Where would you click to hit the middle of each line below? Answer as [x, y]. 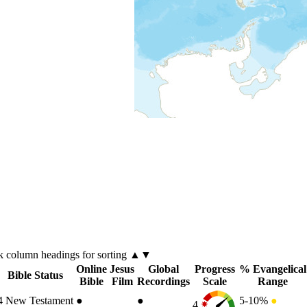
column [23, 254]
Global [163, 269]
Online [91, 269]
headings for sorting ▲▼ [96, 254]
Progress [214, 269]
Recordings [163, 281]
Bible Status [35, 275]
